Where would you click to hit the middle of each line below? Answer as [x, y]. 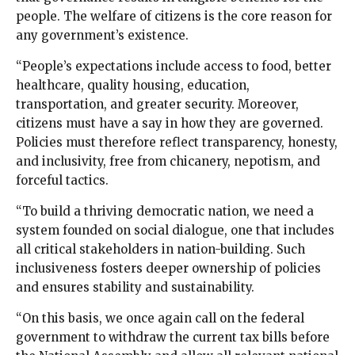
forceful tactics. [62, 181]
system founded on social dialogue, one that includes [175, 231]
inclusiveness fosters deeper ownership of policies [168, 269]
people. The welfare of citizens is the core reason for [174, 17]
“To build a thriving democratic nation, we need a [165, 212]
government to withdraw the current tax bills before [173, 338]
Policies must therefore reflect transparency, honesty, [177, 143]
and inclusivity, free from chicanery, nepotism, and [168, 162]
